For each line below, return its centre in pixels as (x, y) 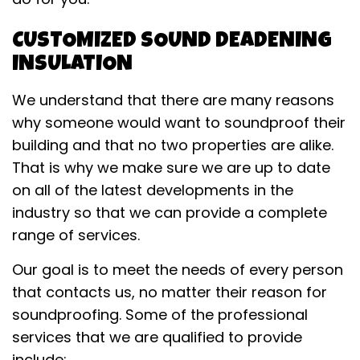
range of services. (76, 235)
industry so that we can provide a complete (170, 212)
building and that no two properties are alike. (173, 145)
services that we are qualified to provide (157, 337)
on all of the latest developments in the (153, 190)
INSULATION (72, 65)
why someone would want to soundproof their (179, 122)
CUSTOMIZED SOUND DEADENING (172, 42)
